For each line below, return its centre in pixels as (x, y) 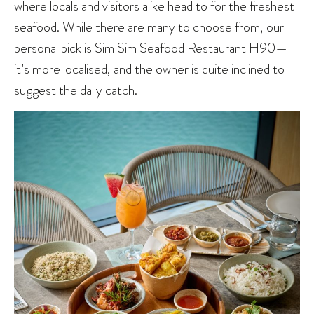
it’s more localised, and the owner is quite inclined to (149, 69)
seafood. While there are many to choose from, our (149, 27)
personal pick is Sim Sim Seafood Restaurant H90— (151, 48)
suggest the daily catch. (76, 90)
